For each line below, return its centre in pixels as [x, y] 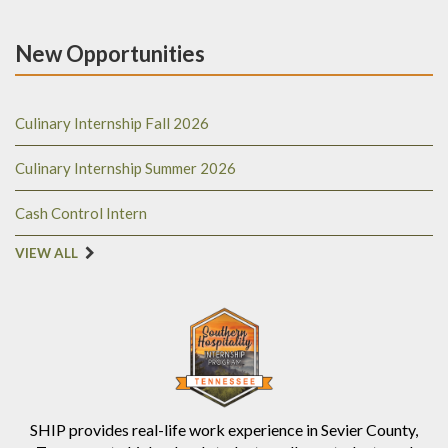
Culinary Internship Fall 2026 [112, 123]
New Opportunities [110, 54]
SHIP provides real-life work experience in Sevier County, [224, 430]
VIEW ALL [46, 253]
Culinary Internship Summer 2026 [125, 168]
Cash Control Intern [81, 213]
